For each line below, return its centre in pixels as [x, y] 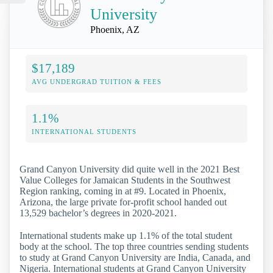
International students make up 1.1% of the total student [126, 236]
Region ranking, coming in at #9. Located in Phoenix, [123, 191]
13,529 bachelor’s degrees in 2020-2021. [98, 213]
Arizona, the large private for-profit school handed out [123, 202]
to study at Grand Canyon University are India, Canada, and [135, 258]
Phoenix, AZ [115, 30]
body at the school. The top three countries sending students [134, 247]
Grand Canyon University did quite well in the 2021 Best [129, 169]
